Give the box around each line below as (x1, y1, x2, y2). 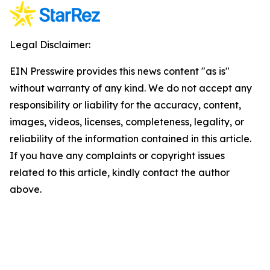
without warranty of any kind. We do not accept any (10, 82, 252, 94)
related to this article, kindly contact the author (10, 166, 230, 178)
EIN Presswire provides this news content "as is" (10, 65, 230, 77)
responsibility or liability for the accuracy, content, (10, 99, 241, 111)
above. (10, 183, 42, 195)
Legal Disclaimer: (10, 39, 90, 51)
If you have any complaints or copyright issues (10, 149, 225, 162)
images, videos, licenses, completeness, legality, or (10, 116, 244, 128)
